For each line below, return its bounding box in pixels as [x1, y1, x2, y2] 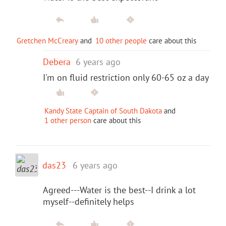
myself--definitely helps [43, 195, 134, 207]
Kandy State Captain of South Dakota [44, 105, 162, 116]
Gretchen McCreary [17, 35, 78, 45]
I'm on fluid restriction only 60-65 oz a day [43, 71, 209, 83]
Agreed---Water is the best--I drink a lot [43, 184, 196, 196]
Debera [43, 55, 71, 68]
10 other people [95, 35, 147, 45]
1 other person [44, 115, 91, 125]
